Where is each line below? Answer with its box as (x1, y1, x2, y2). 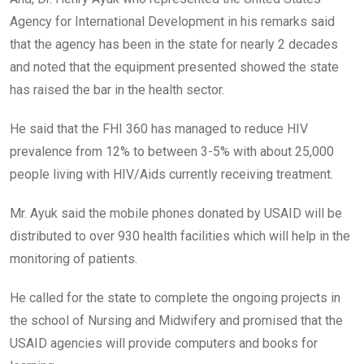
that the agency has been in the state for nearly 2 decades (10, 37, 338, 53)
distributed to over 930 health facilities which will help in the (10, 228, 350, 245)
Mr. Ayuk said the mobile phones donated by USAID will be (10, 206, 342, 222)
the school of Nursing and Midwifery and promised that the (10, 313, 343, 329)
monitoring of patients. (10, 251, 137, 267)
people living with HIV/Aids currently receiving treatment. (10, 167, 333, 183)
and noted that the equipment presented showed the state (10, 59, 339, 76)
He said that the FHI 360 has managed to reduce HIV (10, 121, 308, 137)
